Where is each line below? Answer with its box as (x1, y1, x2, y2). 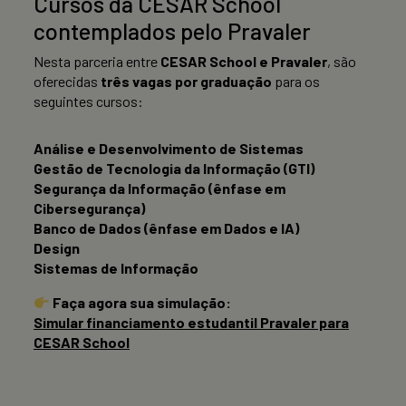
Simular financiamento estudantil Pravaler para (34, 314, 349, 332)
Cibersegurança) (34, 199, 145, 217)
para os (272, 72, 320, 91)
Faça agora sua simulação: (53, 294, 232, 312)
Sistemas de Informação (34, 259, 198, 277)
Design (34, 239, 80, 257)
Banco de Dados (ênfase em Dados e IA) (34, 219, 299, 237)
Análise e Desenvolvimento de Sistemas (34, 140, 304, 158)
